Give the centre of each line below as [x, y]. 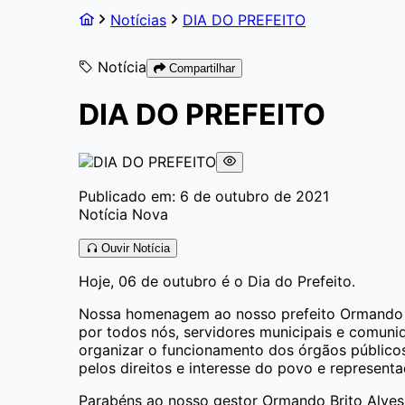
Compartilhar [200, 68]
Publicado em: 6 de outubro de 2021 [204, 196]
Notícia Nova [123, 214]
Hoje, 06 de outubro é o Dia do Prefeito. [217, 281]
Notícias [138, 20]
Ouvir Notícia [134, 248]
